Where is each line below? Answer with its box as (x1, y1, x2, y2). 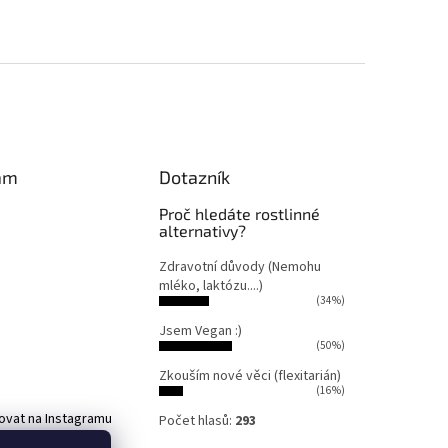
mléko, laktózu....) (159, 276, 264, 297)
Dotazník (159, 166, 231, 189)
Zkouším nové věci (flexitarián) (159, 366, 342, 387)
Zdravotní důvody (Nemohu (159, 257, 322, 278)
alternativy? (159, 221, 247, 241)
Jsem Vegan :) (159, 321, 243, 342)
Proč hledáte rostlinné (159, 204, 321, 224)
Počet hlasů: (159, 411, 236, 432)
